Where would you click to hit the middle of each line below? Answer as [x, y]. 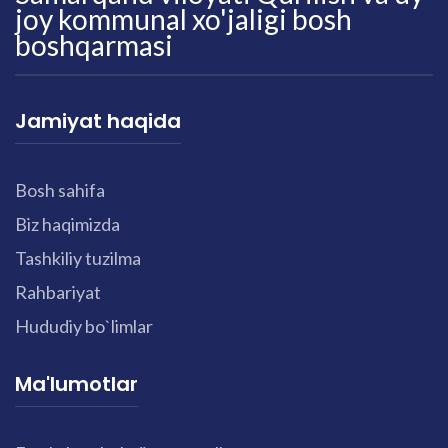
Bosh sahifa [60, 189]
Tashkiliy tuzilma [78, 257]
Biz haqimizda [67, 223]
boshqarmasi [94, 44]
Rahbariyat [58, 291]
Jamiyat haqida [98, 120]
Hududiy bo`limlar [84, 325]
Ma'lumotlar [76, 383]
